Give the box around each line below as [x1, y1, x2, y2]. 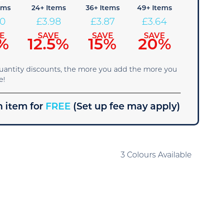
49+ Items [137, 5, 172, 12]
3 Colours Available [120, 152, 192, 159]
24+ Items [31, 5, 66, 12]
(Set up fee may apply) [73, 103, 181, 112]
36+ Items [85, 5, 120, 12]
